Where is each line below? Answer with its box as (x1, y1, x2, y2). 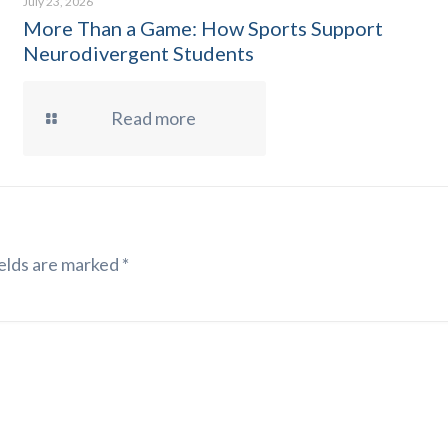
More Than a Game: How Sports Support (22, 16, 383, 40)
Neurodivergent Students (22, 41, 254, 65)
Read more (110, 107, 196, 129)
